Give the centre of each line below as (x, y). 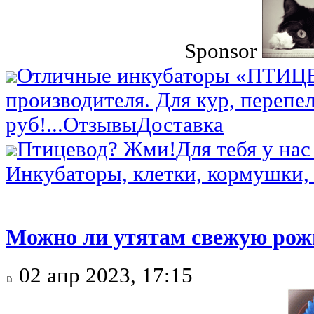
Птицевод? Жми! (96, 150)
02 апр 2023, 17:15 (103, 275)
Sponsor (221, 52)
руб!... (34, 125)
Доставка (180, 125)
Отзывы (100, 125)
